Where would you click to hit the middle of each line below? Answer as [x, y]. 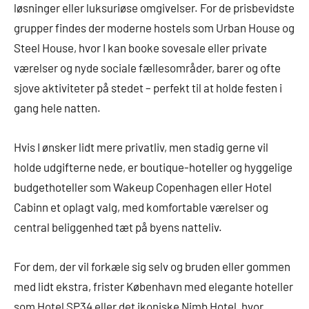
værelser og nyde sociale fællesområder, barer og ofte [147, 68]
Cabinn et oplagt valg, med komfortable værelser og [141, 207]
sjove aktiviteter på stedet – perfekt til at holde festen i [148, 88]
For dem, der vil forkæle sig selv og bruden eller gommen [152, 267]
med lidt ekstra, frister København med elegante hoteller [153, 287]
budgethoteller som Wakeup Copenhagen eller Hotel [143, 187]
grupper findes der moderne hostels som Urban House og [154, 28]
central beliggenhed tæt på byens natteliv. [118, 227]
